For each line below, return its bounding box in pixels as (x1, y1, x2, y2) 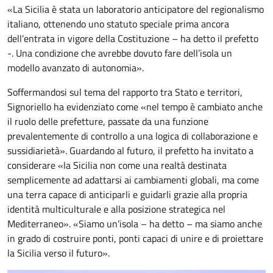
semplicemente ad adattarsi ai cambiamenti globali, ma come (7, 172, 259, 187)
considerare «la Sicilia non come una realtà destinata (7, 157, 227, 172)
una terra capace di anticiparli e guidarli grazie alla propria (7, 186, 247, 202)
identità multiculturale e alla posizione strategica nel (7, 201, 225, 216)
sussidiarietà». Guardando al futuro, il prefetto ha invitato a (7, 143, 253, 158)
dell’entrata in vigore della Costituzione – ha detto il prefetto (7, 30, 258, 46)
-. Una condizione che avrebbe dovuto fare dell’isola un (7, 45, 232, 60)
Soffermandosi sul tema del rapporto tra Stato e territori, (7, 84, 243, 99)
